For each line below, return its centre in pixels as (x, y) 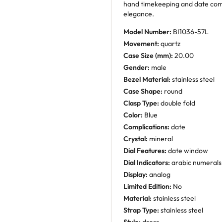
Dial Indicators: (147, 163)
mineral (160, 139)
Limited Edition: (147, 186)
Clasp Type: (141, 103)
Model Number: (147, 32)
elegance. (139, 14)
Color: (133, 115)
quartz (170, 44)
